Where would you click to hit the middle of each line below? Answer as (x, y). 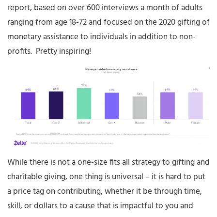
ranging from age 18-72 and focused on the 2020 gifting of (108, 22)
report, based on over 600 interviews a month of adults (105, 8)
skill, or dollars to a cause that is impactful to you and (100, 206)
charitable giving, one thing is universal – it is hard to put (106, 177)
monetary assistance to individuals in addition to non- (101, 37)
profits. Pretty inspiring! (49, 51)
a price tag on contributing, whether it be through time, (105, 192)
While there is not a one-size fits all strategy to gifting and (108, 163)
